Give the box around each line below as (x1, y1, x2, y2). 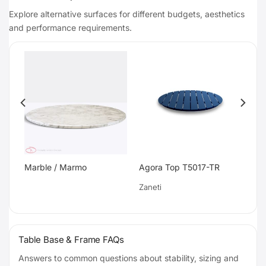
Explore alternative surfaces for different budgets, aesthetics (9, 9, 245, 20)
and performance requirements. (9, 23, 132, 33)
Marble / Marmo (24, 161, 87, 172)
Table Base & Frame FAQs (18, 234, 124, 246)
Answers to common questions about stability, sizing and (18, 253, 239, 264)
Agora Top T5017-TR (138, 161, 220, 172)
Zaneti (138, 182, 161, 192)
